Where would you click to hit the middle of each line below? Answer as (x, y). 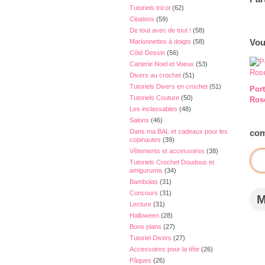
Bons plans (146, 227)
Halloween (144, 215)
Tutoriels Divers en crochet (169, 86)
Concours (144, 193)
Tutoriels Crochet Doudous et (172, 162)
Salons (139, 120)
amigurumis (146, 170)
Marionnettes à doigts (160, 41)
